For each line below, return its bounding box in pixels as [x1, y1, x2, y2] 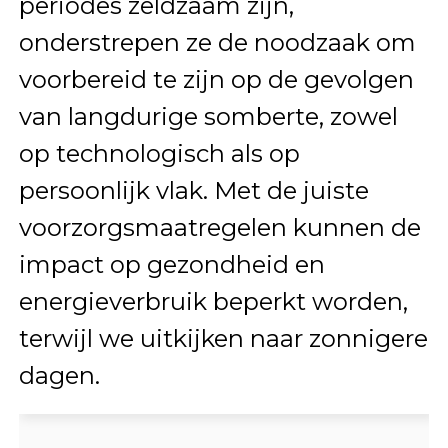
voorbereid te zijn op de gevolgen [18, 65, 414, 95]
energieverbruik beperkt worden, [18, 287, 408, 317]
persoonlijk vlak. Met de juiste [18, 176, 369, 206]
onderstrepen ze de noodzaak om [18, 28, 416, 58]
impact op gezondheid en [18, 250, 325, 280]
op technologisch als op [18, 139, 300, 169]
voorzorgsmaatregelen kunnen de [18, 213, 421, 243]
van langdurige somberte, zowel [18, 102, 398, 132]
